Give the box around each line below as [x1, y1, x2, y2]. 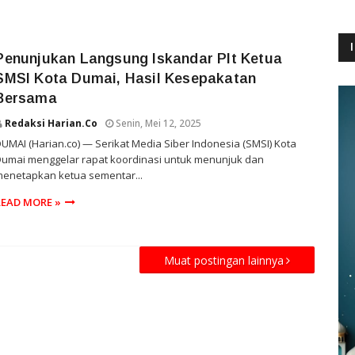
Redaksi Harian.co [5, 116, 98, 130]
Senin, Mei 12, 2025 [116, 116, 202, 130]
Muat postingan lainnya [164, 253, 284, 268]
